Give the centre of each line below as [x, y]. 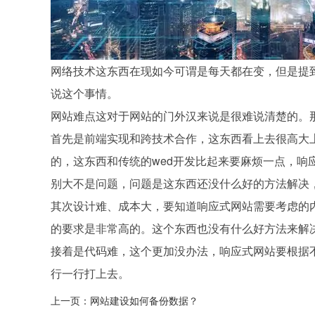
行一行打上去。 [90, 273]
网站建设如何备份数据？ [144, 301]
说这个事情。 [84, 93]
